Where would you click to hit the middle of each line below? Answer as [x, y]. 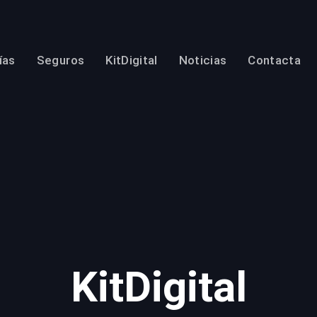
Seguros [60, 60]
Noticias [203, 60]
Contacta [275, 60]
